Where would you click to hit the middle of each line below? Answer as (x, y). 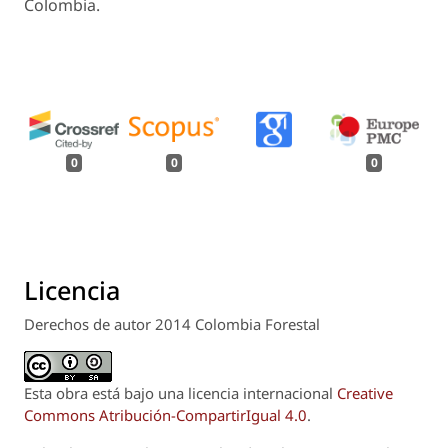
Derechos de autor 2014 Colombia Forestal (172, 324)
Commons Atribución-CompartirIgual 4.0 (165, 415)
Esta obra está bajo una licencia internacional (180, 393)
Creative (365, 393)
